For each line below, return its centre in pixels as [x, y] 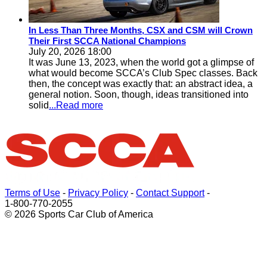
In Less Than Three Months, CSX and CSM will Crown [141, 30]
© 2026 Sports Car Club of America [79, 214]
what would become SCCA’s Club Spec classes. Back [143, 73]
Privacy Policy [98, 193]
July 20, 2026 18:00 [70, 52]
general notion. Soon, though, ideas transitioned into [139, 94]
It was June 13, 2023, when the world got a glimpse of [141, 62]
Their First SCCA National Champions [107, 41]
